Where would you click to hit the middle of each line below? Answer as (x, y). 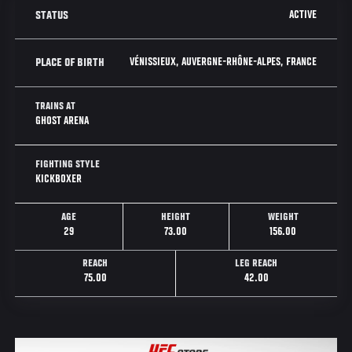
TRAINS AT (56, 107)
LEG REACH (257, 264)
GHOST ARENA (62, 121)
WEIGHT (283, 217)
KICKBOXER (59, 179)
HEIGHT (176, 217)
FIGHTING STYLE (68, 165)
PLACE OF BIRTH (70, 62)
